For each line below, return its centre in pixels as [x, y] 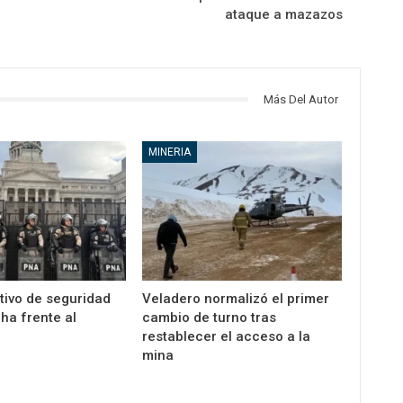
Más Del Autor [300, 99]
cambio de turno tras [210, 318]
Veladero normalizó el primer [236, 299]
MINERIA [170, 152]
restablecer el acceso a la [227, 337]
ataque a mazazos [283, 14]
